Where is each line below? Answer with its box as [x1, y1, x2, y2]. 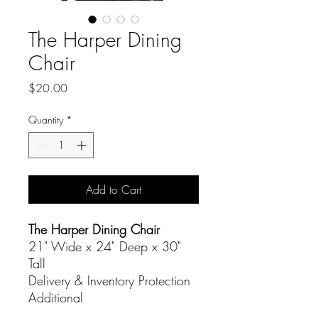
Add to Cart [86, 182, 141, 198]
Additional [28, 289, 87, 307]
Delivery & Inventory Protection [28, 272, 190, 290]
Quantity [28, 113, 63, 127]
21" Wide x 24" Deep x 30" [28, 238, 181, 256]
